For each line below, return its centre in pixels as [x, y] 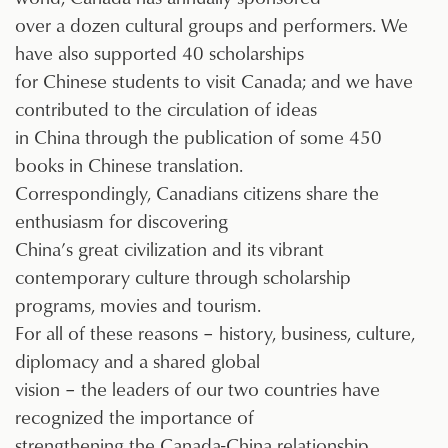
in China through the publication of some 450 [198, 137]
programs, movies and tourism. [138, 305]
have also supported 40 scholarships [159, 53]
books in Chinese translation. [129, 165]
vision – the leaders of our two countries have [197, 389]
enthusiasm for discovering [121, 221]
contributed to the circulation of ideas [166, 109]
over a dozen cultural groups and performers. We [211, 25]
